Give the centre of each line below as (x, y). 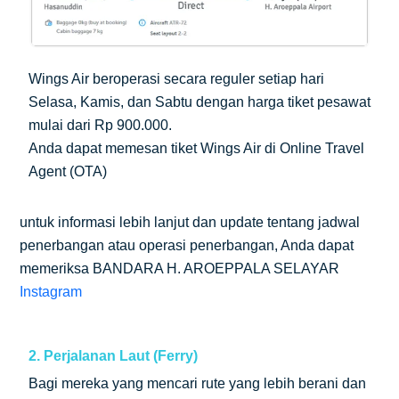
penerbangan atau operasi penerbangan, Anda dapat (187, 245)
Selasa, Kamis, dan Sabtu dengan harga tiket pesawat (199, 102)
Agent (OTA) (68, 171)
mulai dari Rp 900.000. (100, 125)
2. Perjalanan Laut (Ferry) (113, 355)
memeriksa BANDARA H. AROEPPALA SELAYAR (179, 268)
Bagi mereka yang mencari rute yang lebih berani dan (197, 383)
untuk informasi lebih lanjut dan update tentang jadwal (190, 222)
